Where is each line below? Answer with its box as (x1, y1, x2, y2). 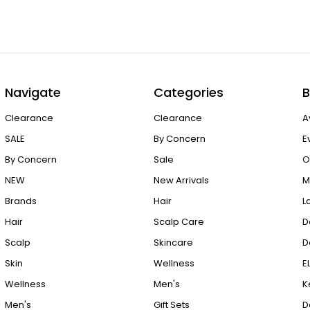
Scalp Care (154, 215, 205, 228)
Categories (154, 84, 224, 102)
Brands (4, 194, 37, 208)
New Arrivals (154, 173, 210, 187)
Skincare (154, 235, 194, 249)
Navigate (4, 84, 61, 102)
